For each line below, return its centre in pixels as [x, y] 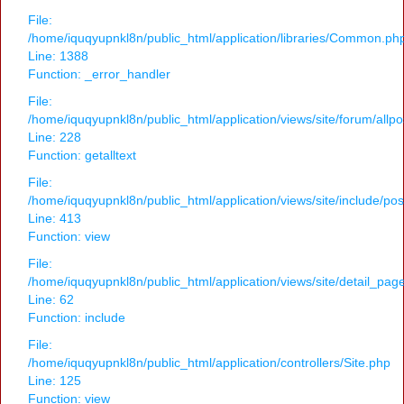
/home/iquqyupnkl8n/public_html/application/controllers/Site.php [209, 363]
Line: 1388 [58, 56]
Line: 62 [51, 300]
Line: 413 [55, 219]
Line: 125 [55, 381]
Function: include [77, 318]
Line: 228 [55, 138]
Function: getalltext [82, 156]
